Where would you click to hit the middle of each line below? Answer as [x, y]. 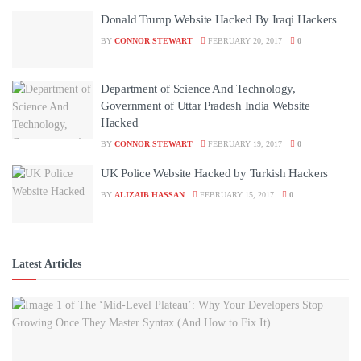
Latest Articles [47, 263]
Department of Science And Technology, [198, 89]
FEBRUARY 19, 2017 [244, 144]
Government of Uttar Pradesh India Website [205, 106]
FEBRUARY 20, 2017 [244, 40]
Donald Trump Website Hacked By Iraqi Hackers [219, 19]
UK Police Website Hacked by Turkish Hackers [215, 173]
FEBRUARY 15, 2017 [236, 195]
